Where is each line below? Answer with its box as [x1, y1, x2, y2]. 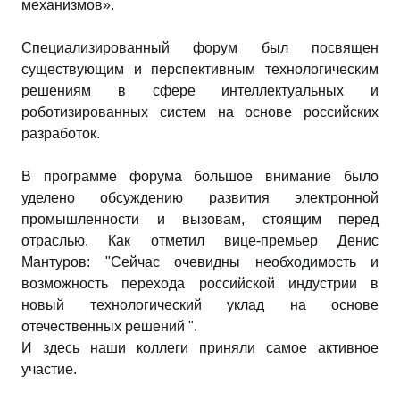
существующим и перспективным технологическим [21, 61, 379, 77]
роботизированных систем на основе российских [21, 104, 379, 120]
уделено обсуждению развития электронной [21, 189, 379, 205]
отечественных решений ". [21, 318, 197, 334]
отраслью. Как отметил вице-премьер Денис [21, 232, 379, 248]
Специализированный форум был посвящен [21, 39, 379, 55]
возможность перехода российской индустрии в [21, 275, 379, 291]
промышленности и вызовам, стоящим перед [21, 211, 379, 227]
